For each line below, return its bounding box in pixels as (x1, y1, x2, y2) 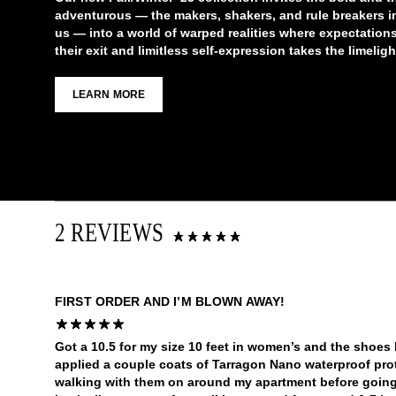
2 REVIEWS (55, 218, 164, 247)
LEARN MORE (72, 88, 146, 101)
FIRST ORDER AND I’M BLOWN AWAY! (55, 294, 286, 308)
